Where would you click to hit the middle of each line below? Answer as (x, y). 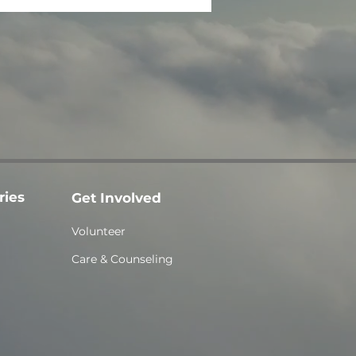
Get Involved (116, 198)
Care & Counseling (122, 259)
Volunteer (99, 231)
